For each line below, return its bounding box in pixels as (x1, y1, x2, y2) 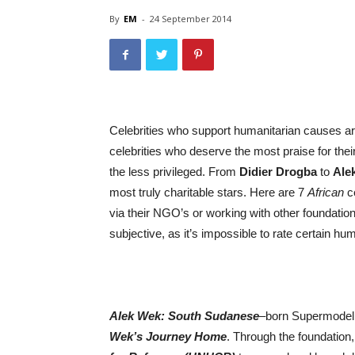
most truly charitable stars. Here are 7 (109, 185, 307, 199)
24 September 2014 (150, 13, 231, 25)
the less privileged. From (109, 165, 239, 178)
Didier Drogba (239, 165, 317, 178)
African (307, 185, 344, 199)
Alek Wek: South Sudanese (109, 309, 259, 323)
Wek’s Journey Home (109, 330, 227, 343)
